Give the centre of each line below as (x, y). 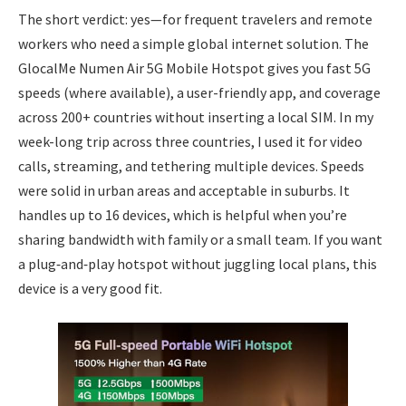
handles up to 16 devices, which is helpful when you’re (183, 214)
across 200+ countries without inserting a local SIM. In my (196, 116)
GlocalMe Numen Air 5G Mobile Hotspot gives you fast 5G (194, 68)
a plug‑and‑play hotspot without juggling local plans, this (198, 263)
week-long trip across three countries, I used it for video (190, 141)
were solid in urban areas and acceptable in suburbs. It (184, 190)
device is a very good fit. (90, 288)
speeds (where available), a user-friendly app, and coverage (199, 92)
